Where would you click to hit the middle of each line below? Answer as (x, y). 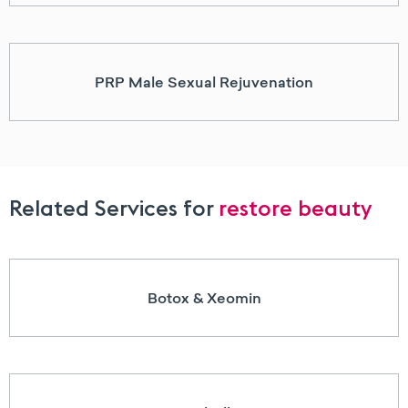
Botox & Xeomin (204, 298)
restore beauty (295, 208)
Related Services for (114, 208)
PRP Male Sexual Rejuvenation (204, 82)
